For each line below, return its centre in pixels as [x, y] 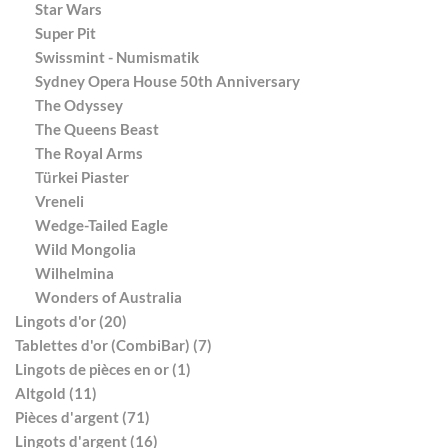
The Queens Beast [97, 129]
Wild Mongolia [85, 249]
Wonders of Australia [108, 297]
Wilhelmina [74, 273]
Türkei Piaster [82, 177]
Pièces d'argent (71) [82, 417]
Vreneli [59, 201]
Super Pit [65, 33]
